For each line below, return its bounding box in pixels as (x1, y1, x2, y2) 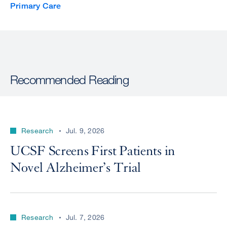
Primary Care (10, 1, 61, 11)
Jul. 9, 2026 (65, 126, 105, 135)
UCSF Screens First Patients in (10, 143, 176, 160)
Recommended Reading (10, 72, 129, 87)
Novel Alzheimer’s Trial (10, 160, 141, 176)
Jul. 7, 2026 (65, 213, 105, 222)
